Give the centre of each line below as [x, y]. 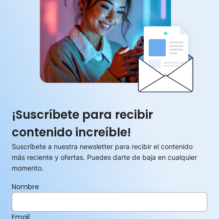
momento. [28, 168]
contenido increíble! [71, 132]
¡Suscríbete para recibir [82, 115]
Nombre [25, 187]
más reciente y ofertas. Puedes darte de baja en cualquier [104, 157]
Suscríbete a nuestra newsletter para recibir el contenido [102, 147]
